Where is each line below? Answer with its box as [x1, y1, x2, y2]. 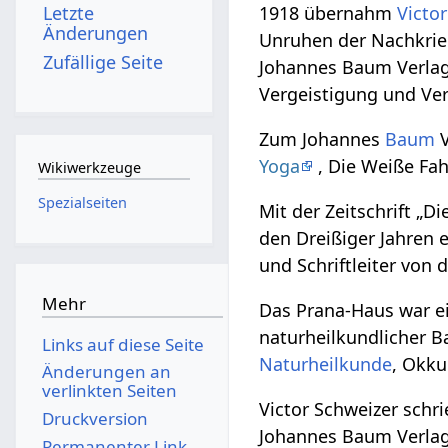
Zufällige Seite [43, 49, 164, 74]
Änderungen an [41, 360, 171, 384]
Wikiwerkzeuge [37, 158, 141, 178]
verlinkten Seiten [41, 379, 177, 403]
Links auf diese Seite [41, 332, 204, 356]
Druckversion [41, 406, 148, 430]
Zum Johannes [259, 126, 386, 151]
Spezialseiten [37, 192, 127, 212]
